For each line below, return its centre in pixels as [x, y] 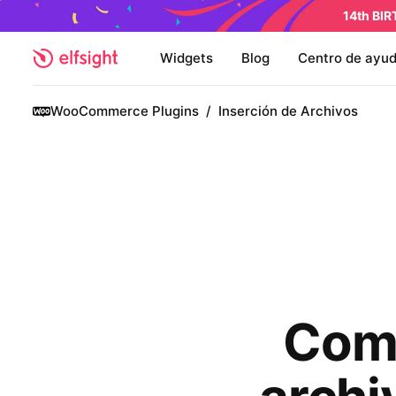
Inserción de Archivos [288, 111]
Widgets [187, 58]
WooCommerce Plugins [125, 111]
